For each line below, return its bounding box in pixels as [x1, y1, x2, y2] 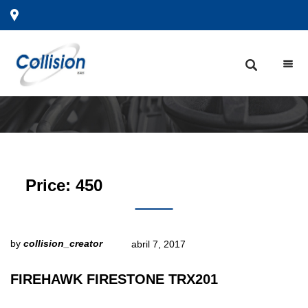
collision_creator [23, 237, 102, 249]
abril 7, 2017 [131, 239, 186, 250]
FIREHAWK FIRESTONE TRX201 [10, 272, 218, 287]
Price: [25, 175, 76, 195]
